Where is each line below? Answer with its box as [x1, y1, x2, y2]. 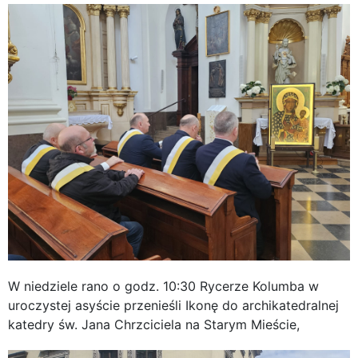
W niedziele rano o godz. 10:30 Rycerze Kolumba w [8, 277, 319, 294]
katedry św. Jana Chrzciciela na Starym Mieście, [8, 316, 300, 332]
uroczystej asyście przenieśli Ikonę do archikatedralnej [8, 296, 339, 313]
